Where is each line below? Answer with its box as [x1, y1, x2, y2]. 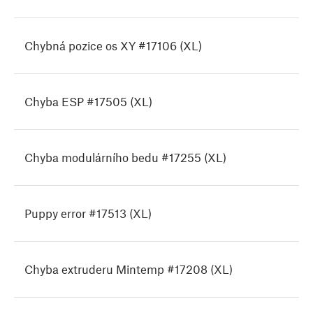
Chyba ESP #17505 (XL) [24, 94, 152, 109]
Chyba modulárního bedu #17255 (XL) [24, 150, 226, 165]
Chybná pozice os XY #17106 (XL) [24, 38, 202, 53]
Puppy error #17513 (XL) [24, 206, 152, 221]
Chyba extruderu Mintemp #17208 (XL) [24, 262, 233, 277]
